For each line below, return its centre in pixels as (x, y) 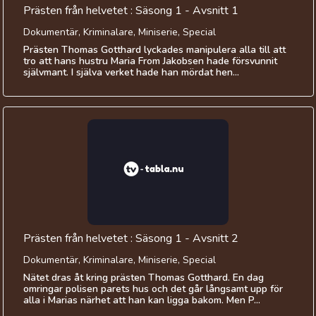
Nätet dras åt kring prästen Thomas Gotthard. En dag (143, 278)
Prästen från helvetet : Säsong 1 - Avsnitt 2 (130, 239)
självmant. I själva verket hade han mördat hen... (131, 73)
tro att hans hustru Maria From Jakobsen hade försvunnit (150, 61)
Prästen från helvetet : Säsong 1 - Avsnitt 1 (130, 11)
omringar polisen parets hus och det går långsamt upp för (153, 289)
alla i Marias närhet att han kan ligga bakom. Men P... (141, 300)
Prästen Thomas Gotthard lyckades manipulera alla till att (154, 50)
